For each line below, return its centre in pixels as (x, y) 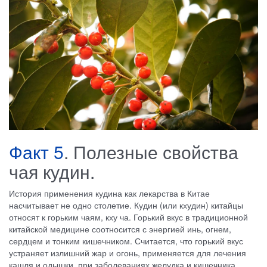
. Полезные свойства (151, 151)
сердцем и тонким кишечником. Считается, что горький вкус (126, 240)
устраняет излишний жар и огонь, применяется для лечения (128, 252)
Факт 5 (36, 151)
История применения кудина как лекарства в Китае (109, 193)
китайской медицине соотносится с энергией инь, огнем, (120, 229)
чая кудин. (52, 171)
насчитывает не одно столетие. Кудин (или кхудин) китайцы (126, 205)
